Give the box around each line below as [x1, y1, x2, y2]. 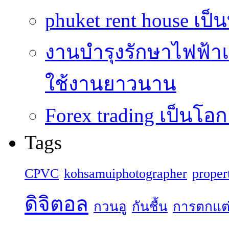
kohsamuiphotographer [64, 166, 187, 181]
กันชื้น [132, 199, 168, 215]
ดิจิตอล [25, 193, 88, 216]
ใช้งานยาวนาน [45, 73, 176, 95]
